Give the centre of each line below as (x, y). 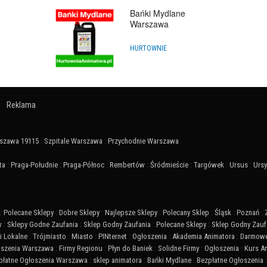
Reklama (21, 105)
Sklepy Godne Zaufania (43, 225)
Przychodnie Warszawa (143, 141)
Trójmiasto (49, 237)
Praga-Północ (84, 165)
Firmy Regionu (81, 249)
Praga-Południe (34, 165)
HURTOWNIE (148, 48)
